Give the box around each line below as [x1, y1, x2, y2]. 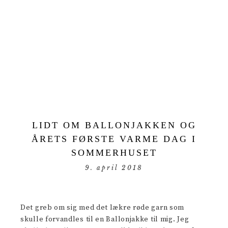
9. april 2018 [85, 164, 143, 172]
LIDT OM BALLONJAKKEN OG [32, 120, 196, 130]
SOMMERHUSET [71, 148, 157, 158]
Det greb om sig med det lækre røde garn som [20, 203, 185, 212]
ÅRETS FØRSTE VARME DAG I [32, 134, 196, 144]
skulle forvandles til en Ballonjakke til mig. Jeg [20, 215, 189, 224]
